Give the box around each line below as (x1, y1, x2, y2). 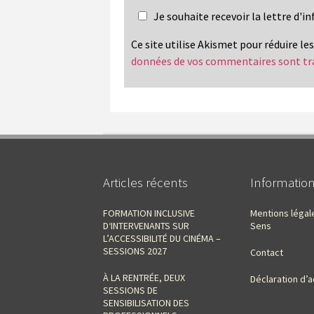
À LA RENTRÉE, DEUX (103, 271, 185, 284)
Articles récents (103, 174, 188, 191)
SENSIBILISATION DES (103, 296, 189, 309)
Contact (250, 245, 283, 259)
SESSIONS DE (103, 283, 158, 296)
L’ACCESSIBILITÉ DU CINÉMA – (103, 231, 221, 245)
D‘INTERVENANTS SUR (103, 219, 189, 232)
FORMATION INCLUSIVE (103, 206, 195, 219)
